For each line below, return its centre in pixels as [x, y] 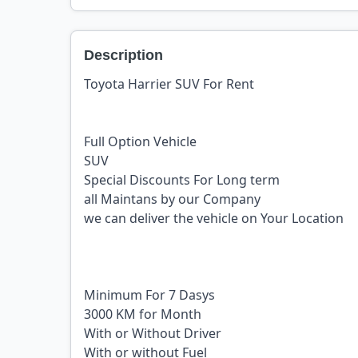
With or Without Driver [153, 333]
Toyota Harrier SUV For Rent [171, 84]
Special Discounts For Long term [182, 180]
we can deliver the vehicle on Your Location [214, 218]
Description [123, 55]
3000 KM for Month [143, 314]
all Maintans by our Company [174, 199]
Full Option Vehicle [140, 141]
